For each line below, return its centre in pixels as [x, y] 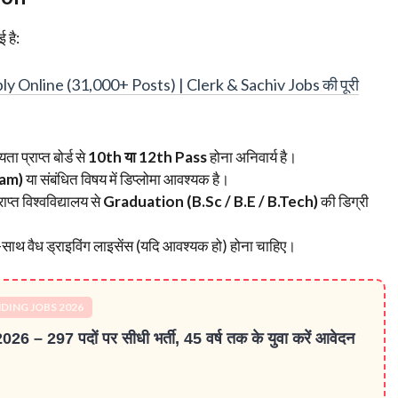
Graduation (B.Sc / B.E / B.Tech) [211, 201]
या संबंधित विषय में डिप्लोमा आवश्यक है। [126, 179]
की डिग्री [343, 201]
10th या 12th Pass [147, 156]
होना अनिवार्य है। [252, 156]
